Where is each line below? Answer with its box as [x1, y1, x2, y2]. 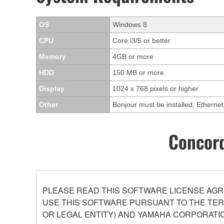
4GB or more [112, 52, 153, 61]
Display [39, 84, 64, 93]
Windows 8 [112, 20, 147, 29]
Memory [39, 52, 66, 61]
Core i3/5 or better [112, 36, 170, 45]
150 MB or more [112, 68, 164, 77]
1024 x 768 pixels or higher [112, 84, 198, 93]
